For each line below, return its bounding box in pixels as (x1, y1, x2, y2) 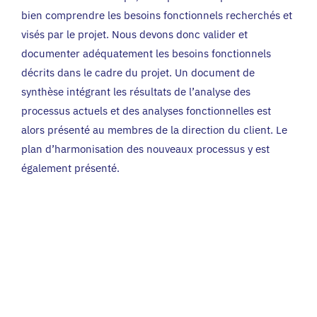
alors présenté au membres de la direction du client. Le (21, 123, 287, 137)
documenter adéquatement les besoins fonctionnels (21, 47, 271, 61)
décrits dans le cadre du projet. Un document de (21, 66, 255, 80)
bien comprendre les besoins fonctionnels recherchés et (21, 8, 292, 23)
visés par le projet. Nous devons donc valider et (21, 28, 248, 42)
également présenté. (21, 161, 120, 175)
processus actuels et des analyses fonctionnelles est (21, 104, 271, 118)
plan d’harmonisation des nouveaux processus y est (21, 142, 270, 156)
